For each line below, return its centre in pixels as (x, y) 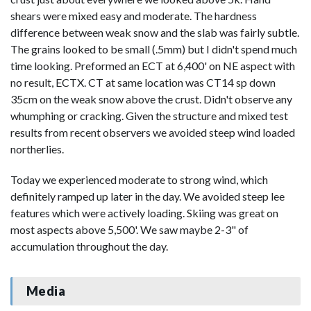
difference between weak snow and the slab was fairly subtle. (155, 32)
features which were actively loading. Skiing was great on (144, 212)
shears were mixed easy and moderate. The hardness (134, 15)
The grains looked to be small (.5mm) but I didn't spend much (154, 49)
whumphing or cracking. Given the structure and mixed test (149, 115)
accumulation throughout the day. (89, 246)
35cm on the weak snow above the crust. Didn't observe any (151, 99)
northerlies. (37, 149)
